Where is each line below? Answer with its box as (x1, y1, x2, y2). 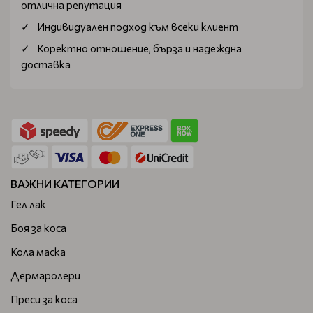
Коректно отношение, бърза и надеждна (37, 42, 242, 54)
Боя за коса (10, 221, 66, 234)
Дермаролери (10, 268, 80, 282)
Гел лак (10, 197, 46, 210)
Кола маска (10, 245, 66, 258)
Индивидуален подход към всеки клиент (37, 20, 238, 33)
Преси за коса (10, 292, 78, 305)
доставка (21, 58, 71, 71)
